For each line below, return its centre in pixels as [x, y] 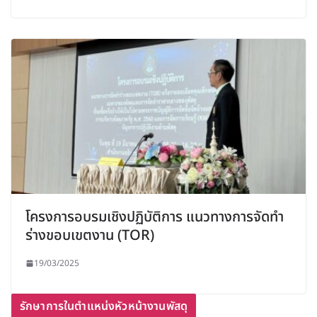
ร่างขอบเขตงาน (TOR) [90, 235]
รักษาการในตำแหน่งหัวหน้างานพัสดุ [104, 306]
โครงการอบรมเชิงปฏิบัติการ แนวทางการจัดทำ [155, 217]
